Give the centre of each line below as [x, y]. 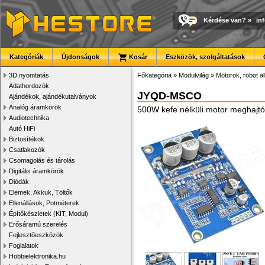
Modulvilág [194, 75]
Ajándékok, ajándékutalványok [53, 96]
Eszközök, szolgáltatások [205, 57]
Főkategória [154, 75]
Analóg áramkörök [35, 107]
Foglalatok [24, 245]
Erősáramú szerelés [38, 224]
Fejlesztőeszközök [36, 235]
